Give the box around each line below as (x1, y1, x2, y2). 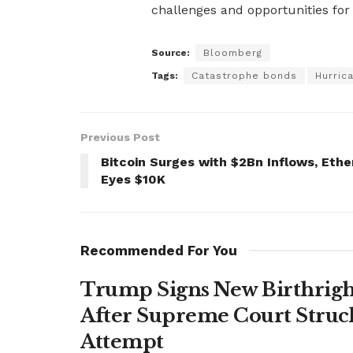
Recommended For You (80, 242, 237, 258)
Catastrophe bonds (191, 69, 297, 81)
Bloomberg (203, 46, 262, 58)
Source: (151, 46, 190, 58)
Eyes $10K (101, 171, 165, 187)
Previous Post (80, 130, 160, 143)
